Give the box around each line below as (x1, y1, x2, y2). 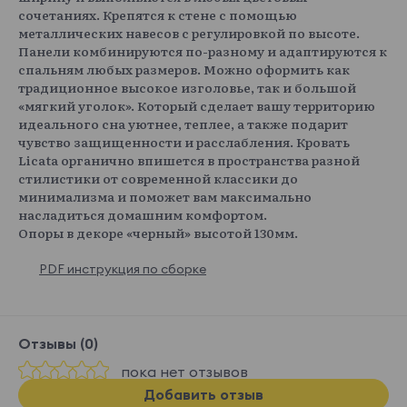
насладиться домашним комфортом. (18, 205, 267, 224)
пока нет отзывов (121, 362, 248, 382)
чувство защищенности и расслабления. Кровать (18, 133, 350, 152)
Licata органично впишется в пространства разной (18, 151, 360, 170)
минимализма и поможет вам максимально (18, 187, 312, 206)
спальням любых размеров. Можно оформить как (18, 60, 350, 79)
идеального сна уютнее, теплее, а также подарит (18, 114, 348, 134)
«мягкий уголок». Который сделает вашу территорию (18, 96, 375, 115)
